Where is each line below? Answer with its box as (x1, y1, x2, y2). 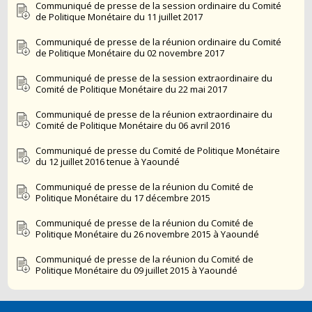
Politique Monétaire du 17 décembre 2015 (36, 192, 211, 204)
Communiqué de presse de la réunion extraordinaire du (36, 108, 273, 120)
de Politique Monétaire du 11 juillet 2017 (36, 10, 203, 23)
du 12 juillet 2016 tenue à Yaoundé (36, 155, 180, 168)
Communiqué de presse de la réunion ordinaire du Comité (36, 36, 282, 48)
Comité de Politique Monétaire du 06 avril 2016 (36, 119, 231, 132)
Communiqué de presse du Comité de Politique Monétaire (36, 144, 281, 157)
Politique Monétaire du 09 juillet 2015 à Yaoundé (36, 264, 238, 276)
